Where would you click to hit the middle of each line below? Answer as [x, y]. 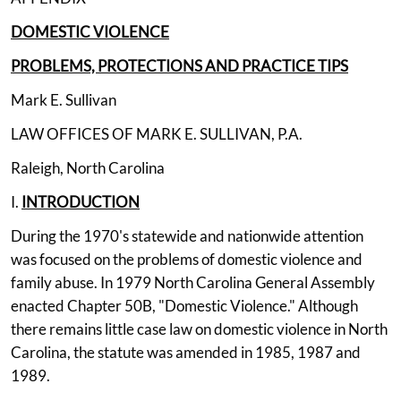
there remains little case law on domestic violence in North [199, 328]
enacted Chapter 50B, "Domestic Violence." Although [184, 305]
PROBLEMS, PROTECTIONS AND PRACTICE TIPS [179, 65]
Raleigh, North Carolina [88, 167]
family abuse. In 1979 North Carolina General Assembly [193, 282]
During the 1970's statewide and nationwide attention [187, 235]
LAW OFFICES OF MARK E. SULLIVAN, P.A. [157, 133]
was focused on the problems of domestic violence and [187, 259]
